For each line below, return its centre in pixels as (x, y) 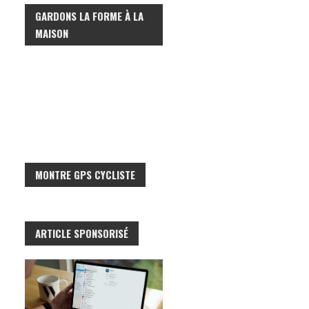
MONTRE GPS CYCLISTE (85, 175)
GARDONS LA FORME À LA (89, 16)
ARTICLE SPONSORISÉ (82, 233)
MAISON (52, 33)
